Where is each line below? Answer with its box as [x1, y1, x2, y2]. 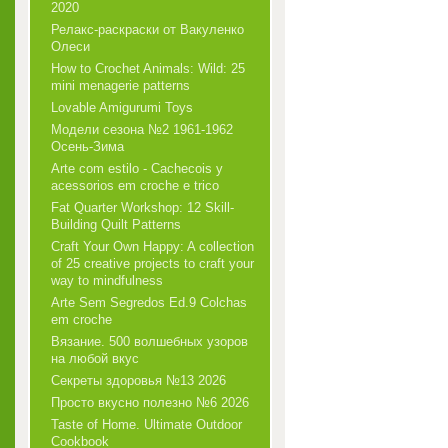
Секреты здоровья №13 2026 [51, 373, 226, 388]
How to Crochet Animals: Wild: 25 [51, 61, 245, 76]
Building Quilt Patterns [51, 217, 181, 232]
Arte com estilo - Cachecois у [51, 161, 223, 176]
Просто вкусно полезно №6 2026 [51, 395, 249, 410]
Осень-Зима [51, 139, 124, 154]
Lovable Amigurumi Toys [51, 100, 193, 115]
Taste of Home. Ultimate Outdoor [51, 417, 242, 432]
